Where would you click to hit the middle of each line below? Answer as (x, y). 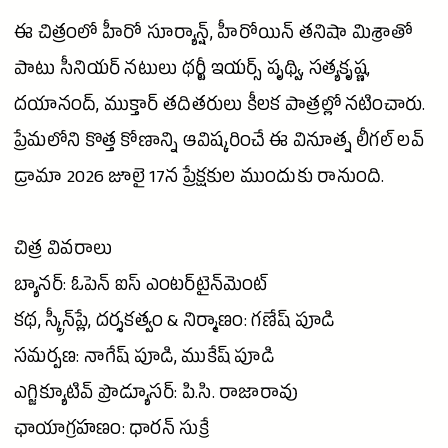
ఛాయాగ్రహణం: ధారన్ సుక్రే (111, 432)
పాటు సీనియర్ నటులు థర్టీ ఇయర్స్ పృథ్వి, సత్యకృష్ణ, (192, 72)
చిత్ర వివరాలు (63, 252)
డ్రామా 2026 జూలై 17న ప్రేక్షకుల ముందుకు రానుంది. (199, 180)
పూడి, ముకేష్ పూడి (202, 360)
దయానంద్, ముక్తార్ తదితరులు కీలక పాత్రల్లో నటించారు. (220, 108)
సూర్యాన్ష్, (180, 36)
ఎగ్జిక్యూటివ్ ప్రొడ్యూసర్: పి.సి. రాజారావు (156, 396)
